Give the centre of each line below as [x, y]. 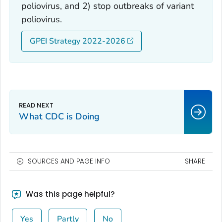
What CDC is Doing [59, 117]
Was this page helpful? [69, 194]
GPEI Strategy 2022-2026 [77, 41]
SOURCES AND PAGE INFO [69, 162]
